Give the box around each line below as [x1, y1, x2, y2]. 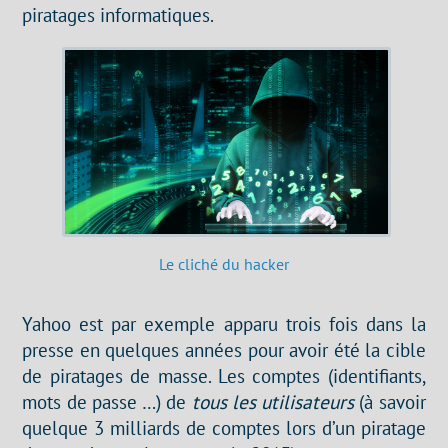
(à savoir [354, 389, 426, 415]
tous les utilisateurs [191, 389, 355, 415]
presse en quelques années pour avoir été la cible [22, 337, 426, 363]
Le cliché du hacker [159, 254, 289, 275]
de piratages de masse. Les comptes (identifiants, [22, 363, 426, 389]
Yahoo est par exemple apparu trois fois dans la [22, 311, 426, 337]
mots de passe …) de [22, 389, 192, 415]
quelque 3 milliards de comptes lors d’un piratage [22, 415, 426, 441]
